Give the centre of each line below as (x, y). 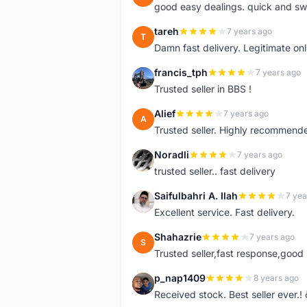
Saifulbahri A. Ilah (196, 196)
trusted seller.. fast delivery (215, 171)
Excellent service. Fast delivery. (224, 212)
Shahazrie (178, 237)
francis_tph (181, 72)
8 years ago (276, 278)
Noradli (172, 155)
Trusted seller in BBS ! (203, 89)
